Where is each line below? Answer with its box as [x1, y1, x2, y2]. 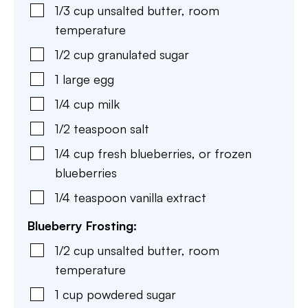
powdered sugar [87, 287, 176, 302]
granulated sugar [98, 47, 189, 62]
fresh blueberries [98, 146, 192, 161]
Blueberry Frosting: [27, 218, 137, 233]
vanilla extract [130, 190, 206, 205]
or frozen [199, 146, 252, 161]
